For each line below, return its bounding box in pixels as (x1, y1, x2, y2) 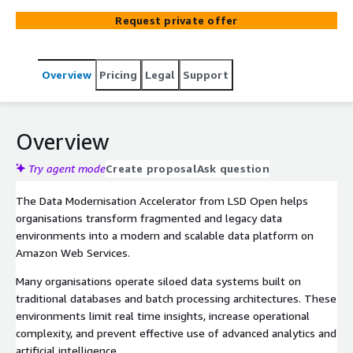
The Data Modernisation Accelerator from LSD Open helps (16, 193, 308, 207)
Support (183, 67, 229, 81)
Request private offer (115, 13, 238, 27)
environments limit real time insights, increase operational (16, 308, 310, 322)
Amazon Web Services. (16, 245, 130, 259)
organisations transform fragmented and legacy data (16, 210, 282, 225)
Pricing (99, 67, 137, 81)
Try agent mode (28, 161, 106, 175)
